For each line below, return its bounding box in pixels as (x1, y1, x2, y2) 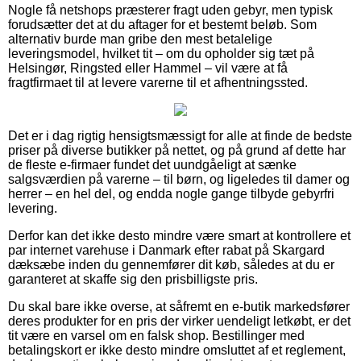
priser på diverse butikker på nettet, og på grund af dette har (8, 143, 346, 157)
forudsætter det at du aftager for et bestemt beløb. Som (8, 17, 317, 31)
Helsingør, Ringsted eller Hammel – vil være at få (8, 60, 288, 75)
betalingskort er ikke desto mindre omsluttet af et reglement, (8, 342, 346, 357)
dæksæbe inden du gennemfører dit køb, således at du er (8, 257, 334, 272)
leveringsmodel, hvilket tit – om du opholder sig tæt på (8, 46, 314, 60)
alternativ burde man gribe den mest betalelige (8, 31, 272, 46)
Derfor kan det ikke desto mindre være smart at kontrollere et (8, 228, 351, 243)
